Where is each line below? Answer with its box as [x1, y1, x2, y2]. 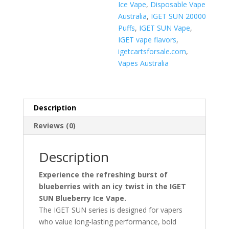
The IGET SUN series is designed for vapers [38, 205, 182, 215]
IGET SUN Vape [139, 23, 191, 33]
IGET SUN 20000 [151, 11, 207, 21]
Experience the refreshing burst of [38, 170, 168, 179]
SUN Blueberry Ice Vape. [38, 193, 126, 203]
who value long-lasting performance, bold [38, 217, 176, 226]
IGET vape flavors [118, 35, 177, 44]
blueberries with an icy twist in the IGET [38, 181, 186, 191]
